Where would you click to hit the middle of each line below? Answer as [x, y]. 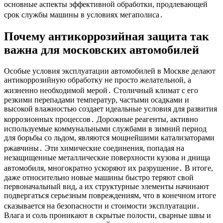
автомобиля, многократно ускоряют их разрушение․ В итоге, [109, 168]
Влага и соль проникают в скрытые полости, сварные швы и [108, 215]
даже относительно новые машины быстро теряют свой [99, 177]
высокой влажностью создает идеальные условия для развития [111, 109]
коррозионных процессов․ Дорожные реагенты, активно [101, 119]
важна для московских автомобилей [102, 50]
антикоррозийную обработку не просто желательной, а [98, 80]
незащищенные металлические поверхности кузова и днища [107, 157]
